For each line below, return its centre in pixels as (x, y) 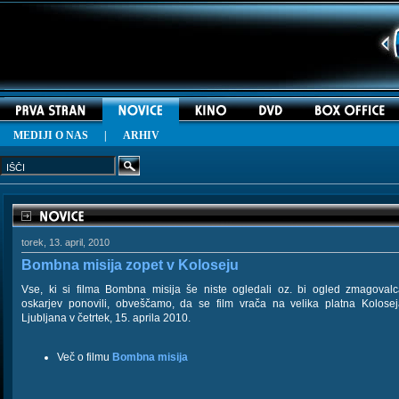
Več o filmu (85, 357)
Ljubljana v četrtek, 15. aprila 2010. (106, 318)
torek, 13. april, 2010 (65, 242)
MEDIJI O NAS (51, 135)
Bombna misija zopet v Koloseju (130, 265)
